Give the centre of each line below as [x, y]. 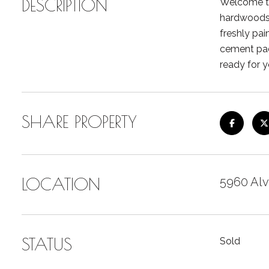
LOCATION [61, 184]
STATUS [47, 244]
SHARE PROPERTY [79, 122]
